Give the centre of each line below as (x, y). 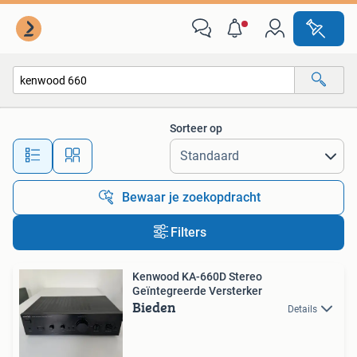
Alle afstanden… (168, 149)
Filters (188, 232)
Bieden (154, 307)
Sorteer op (196, 128)
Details (302, 309)
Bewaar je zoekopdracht (191, 197)
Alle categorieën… (72, 114)
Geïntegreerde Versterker (197, 291)
